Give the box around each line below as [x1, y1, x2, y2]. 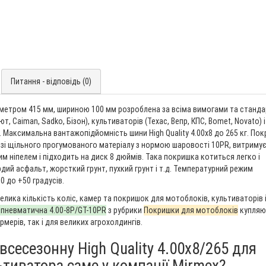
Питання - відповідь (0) [11, 76, 91, 87]
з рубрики [106, 205, 144, 216]
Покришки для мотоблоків [144, 205, 238, 216]
